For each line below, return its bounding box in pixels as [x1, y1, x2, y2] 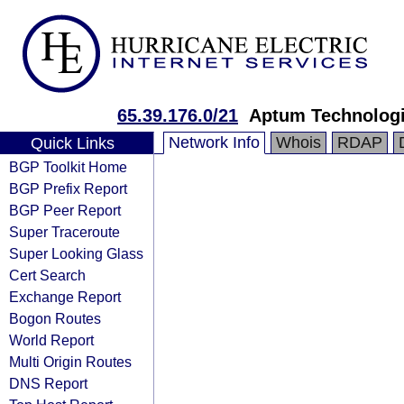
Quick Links [30, 134, 115, 152]
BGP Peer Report [9, 202, 121, 218]
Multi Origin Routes [9, 353, 132, 370]
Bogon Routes [9, 310, 101, 326]
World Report [9, 332, 94, 348]
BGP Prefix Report [9, 180, 127, 197]
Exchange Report [9, 289, 121, 305]
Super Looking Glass [9, 245, 143, 262]
